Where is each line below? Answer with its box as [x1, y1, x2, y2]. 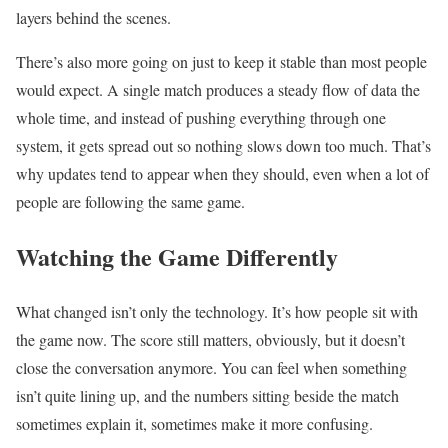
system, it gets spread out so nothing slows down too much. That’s [16, 134, 431, 156]
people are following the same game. [16, 190, 245, 212]
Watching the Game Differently [16, 238, 338, 274]
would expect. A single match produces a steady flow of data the [16, 78, 420, 100]
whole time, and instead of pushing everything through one [16, 106, 386, 128]
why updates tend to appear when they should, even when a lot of [16, 162, 429, 184]
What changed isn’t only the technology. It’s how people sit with [16, 300, 418, 322]
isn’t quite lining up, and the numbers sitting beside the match [16, 384, 399, 406]
